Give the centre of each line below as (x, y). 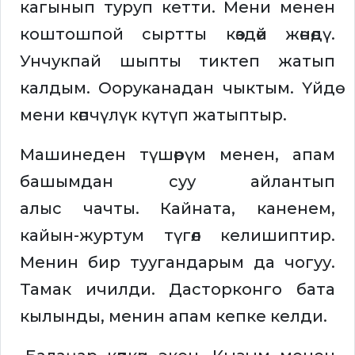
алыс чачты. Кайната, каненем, (177, 209)
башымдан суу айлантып (177, 182)
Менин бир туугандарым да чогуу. (177, 263)
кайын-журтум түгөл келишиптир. (177, 236)
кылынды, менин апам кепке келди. (176, 317)
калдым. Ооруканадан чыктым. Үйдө (177, 88)
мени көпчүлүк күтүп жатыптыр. (155, 115)
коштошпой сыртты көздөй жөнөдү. (177, 34)
